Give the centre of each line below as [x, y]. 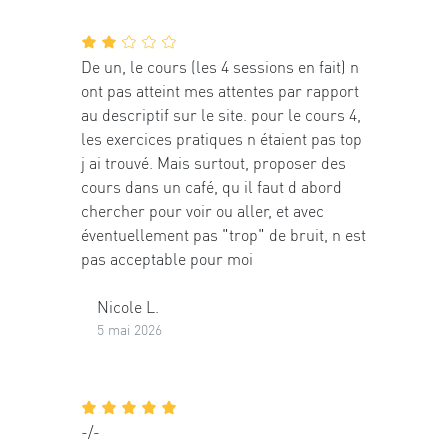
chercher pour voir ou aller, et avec [202, 210]
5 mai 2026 [129, 328]
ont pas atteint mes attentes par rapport [220, 90]
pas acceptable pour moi [167, 258]
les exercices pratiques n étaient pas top [221, 138]
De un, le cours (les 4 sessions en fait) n [220, 66]
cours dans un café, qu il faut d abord [211, 186]
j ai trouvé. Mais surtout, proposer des [213, 162]
